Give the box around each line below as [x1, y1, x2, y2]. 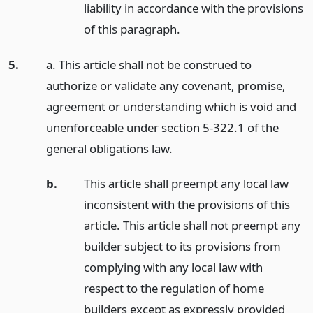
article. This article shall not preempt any [83, 217, 300, 234]
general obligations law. [45, 140, 173, 156]
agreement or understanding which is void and [45, 98, 296, 115]
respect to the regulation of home [83, 280, 264, 297]
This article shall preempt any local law [83, 175, 289, 192]
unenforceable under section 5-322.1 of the [45, 119, 279, 136]
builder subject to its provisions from [83, 238, 281, 255]
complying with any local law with [83, 259, 263, 276]
